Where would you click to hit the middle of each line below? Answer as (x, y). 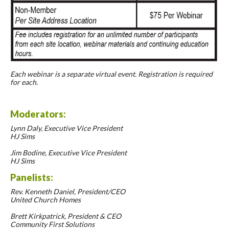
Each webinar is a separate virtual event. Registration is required (111, 74)
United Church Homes (45, 199)
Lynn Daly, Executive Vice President (66, 128)
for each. (24, 82)
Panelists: (32, 177)
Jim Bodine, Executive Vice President (68, 152)
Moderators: (38, 114)
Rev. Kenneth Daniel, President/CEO (68, 191)
